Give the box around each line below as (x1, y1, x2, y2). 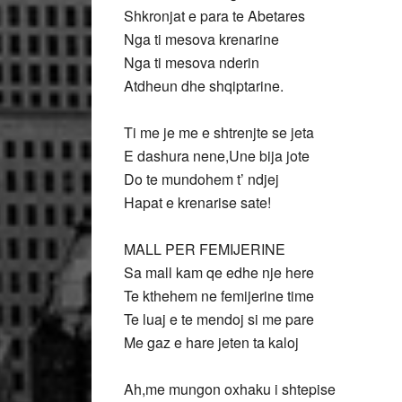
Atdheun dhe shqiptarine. (124, 75, 284, 96)
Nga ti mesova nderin (124, 52, 259, 73)
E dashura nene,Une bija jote (124, 145, 310, 166)
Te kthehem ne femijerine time (124, 285, 314, 306)
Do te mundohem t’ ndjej (124, 169, 279, 189)
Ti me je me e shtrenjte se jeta (124, 122, 314, 143)
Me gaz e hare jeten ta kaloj (124, 332, 299, 353)
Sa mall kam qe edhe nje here (124, 262, 314, 283)
